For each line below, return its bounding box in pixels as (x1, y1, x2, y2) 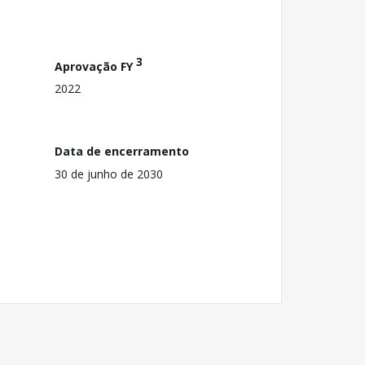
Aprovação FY (55, 58, 136, 74)
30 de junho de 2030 (55, 165, 163, 182)
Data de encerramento (55, 143, 189, 159)
